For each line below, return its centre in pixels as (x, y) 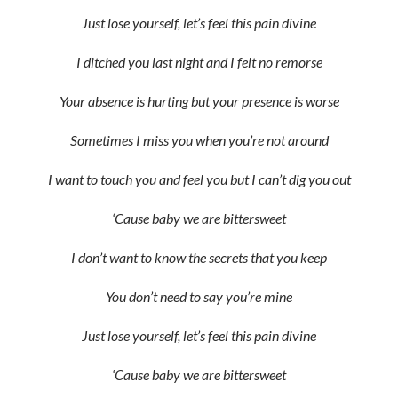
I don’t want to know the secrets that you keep (199, 257)
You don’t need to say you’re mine (199, 296)
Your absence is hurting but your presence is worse (199, 101)
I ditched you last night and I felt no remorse (199, 62)
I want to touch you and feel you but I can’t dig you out (199, 179)
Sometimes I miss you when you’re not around (199, 140)
